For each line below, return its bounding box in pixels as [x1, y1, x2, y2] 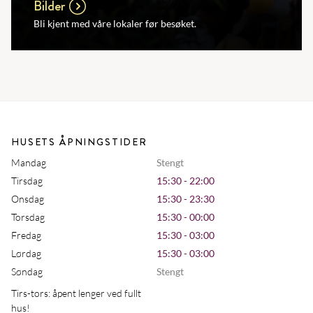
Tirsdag [11, 175, 43, 187]
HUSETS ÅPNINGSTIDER [11, 135, 147, 149]
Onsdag [11, 193, 44, 205]
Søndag [11, 265, 43, 277]
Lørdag [11, 247, 41, 259]
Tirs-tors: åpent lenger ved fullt [11, 287, 141, 299]
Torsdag [11, 211, 45, 223]
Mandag [11, 156, 46, 168]
